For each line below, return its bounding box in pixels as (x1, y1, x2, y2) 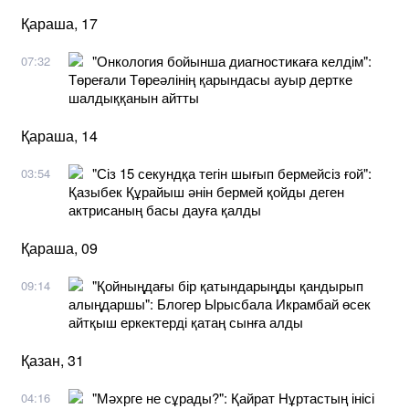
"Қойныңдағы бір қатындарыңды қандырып (92, 275, 363, 295)
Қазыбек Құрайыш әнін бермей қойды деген (68, 181, 344, 201)
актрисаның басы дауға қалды (68, 199, 261, 219)
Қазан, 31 (21, 349, 84, 371)
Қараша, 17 (21, 12, 98, 34)
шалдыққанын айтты (68, 87, 199, 107)
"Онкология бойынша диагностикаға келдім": (92, 50, 372, 70)
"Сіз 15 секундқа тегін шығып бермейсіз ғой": (92, 163, 372, 183)
